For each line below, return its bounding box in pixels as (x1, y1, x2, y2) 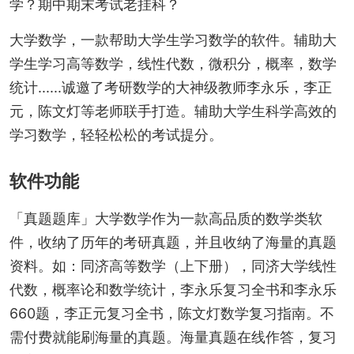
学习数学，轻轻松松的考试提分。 (9, 126, 223, 143)
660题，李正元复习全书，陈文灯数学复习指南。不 (9, 304, 334, 322)
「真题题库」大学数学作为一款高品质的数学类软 (9, 209, 322, 227)
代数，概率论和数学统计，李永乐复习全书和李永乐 (9, 281, 337, 298)
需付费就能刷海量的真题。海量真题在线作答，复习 (9, 328, 337, 345)
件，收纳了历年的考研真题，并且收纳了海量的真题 (9, 233, 337, 250)
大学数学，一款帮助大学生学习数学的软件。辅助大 (9, 31, 337, 48)
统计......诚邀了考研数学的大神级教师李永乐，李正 (9, 78, 332, 96)
